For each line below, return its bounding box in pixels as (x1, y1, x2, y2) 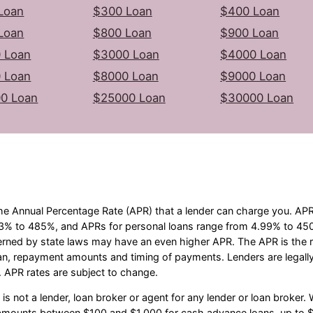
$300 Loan (92, 3, 152, 18)
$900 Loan (220, 25, 279, 40)
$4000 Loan (220, 47, 287, 61)
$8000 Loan (92, 68, 159, 83)
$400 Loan (220, 3, 280, 18)
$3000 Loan (92, 47, 159, 61)
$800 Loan (92, 25, 152, 40)
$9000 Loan (220, 68, 286, 83)
